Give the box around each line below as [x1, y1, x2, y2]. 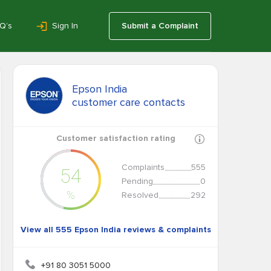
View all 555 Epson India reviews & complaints [20, 224, 211, 235]
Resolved [122, 190, 158, 200]
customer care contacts [72, 96, 185, 109]
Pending [122, 176, 153, 186]
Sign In [52, 20, 78, 31]
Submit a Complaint [122, 20, 198, 31]
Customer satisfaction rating [56, 133, 175, 143]
